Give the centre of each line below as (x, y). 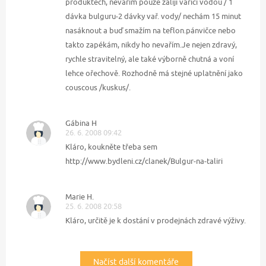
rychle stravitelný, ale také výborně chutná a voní (150, 59)
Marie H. (80, 197)
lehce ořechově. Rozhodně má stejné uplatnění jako (154, 73)
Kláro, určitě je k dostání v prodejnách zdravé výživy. (156, 221)
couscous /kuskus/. (98, 88)
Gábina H (81, 123)
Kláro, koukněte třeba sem (111, 147)
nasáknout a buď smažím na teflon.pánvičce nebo (151, 31)
